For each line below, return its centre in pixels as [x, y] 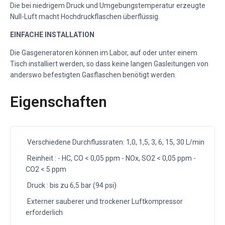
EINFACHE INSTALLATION [52, 34]
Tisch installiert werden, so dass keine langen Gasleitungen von [109, 64]
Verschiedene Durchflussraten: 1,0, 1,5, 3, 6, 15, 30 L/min [115, 142]
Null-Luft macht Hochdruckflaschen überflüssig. [85, 16]
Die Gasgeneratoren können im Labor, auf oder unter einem [104, 52]
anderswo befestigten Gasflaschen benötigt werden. [93, 75]
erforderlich [44, 212]
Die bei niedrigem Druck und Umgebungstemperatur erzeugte [108, 5]
